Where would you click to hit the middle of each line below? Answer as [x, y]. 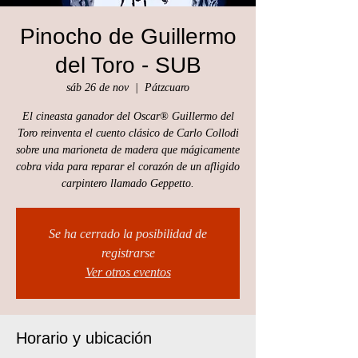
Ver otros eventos [128, 272]
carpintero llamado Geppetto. [128, 183]
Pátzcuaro [167, 88]
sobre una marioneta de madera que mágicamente [128, 150]
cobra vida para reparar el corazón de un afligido [128, 167]
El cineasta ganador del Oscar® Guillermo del [128, 116]
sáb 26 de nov [97, 88]
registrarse [128, 253]
